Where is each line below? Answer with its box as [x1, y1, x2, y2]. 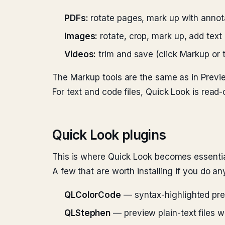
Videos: [64, 49, 96, 59]
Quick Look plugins [52, 127, 166, 143]
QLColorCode [64, 190, 122, 200]
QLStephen [64, 208, 111, 218]
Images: [64, 31, 98, 41]
